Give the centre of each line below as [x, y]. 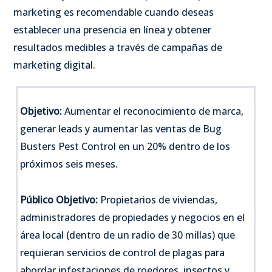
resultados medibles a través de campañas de [118, 47]
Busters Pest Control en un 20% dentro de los [125, 146]
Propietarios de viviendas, [158, 199]
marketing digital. [54, 65]
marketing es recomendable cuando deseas [114, 12]
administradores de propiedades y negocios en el [133, 217]
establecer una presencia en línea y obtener [112, 29]
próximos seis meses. [69, 164]
